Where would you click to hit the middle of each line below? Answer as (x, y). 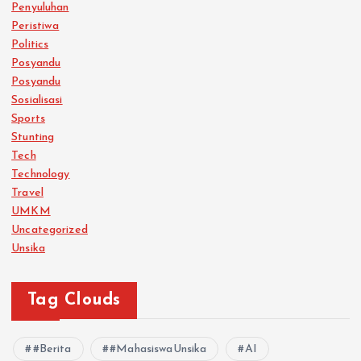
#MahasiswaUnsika (158, 349)
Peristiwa (35, 26)
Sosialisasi (37, 100)
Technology (41, 174)
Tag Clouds (74, 300)
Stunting (33, 137)
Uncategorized (50, 230)
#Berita (52, 349)
